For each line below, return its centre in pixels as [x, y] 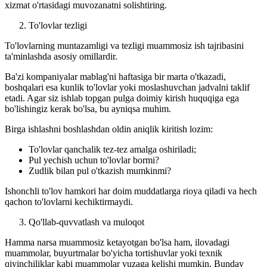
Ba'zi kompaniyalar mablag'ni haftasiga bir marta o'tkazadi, [115, 77]
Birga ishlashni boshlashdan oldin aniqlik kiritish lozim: [109, 129]
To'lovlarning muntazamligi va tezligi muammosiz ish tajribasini [124, 46]
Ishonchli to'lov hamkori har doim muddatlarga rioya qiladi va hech [131, 191]
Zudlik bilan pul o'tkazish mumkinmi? [100, 171]
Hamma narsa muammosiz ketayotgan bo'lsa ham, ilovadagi [117, 243]
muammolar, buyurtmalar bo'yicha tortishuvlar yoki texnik [114, 253]
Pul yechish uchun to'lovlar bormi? [94, 160]
